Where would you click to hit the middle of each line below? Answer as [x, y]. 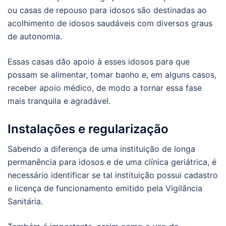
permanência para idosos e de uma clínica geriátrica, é [112, 162]
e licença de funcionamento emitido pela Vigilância [105, 188]
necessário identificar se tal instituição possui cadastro [113, 175]
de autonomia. [35, 37]
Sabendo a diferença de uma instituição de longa [101, 149]
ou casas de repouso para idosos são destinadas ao [107, 10]
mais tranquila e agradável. [59, 101]
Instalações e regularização [88, 129]
